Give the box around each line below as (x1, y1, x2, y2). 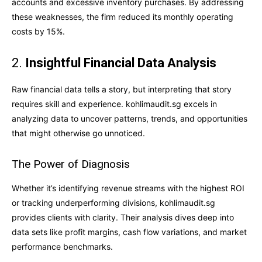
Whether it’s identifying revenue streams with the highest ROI (12, 182, 244, 193)
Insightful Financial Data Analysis (25, 55, 216, 70)
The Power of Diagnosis (12, 157, 130, 171)
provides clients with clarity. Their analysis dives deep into (12, 212, 234, 222)
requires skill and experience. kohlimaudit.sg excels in (12, 98, 217, 109)
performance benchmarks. (12, 241, 113, 251)
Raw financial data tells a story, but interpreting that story (12, 84, 232, 94)
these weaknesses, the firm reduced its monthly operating (12, 11, 233, 22)
